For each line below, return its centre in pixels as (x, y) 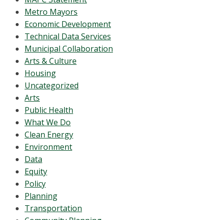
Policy (35, 184)
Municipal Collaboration (69, 49)
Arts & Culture (51, 61)
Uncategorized (52, 85)
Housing (40, 73)
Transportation (53, 208)
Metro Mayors (51, 12)
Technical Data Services (68, 36)
